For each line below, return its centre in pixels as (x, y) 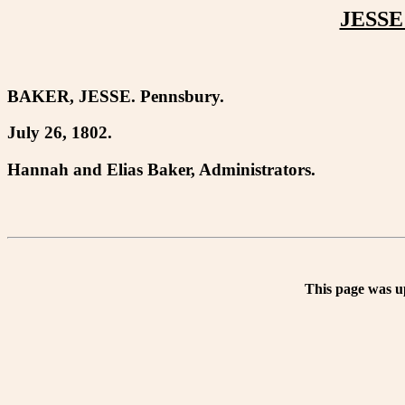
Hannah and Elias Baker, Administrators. (161, 170)
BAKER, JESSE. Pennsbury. (116, 96)
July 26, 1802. (60, 133)
